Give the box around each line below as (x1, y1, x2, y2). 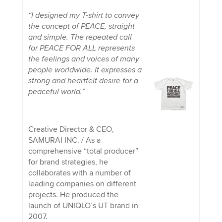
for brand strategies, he (28, 157, 108, 167)
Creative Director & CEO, (28, 124, 114, 134)
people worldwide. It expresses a (28, 64, 142, 75)
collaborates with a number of (28, 167, 131, 178)
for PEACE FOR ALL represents (28, 43, 135, 53)
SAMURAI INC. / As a (28, 135, 101, 145)
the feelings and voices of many (28, 54, 139, 64)
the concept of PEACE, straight (28, 21, 135, 31)
